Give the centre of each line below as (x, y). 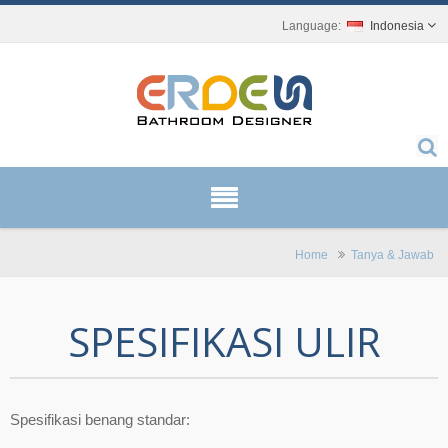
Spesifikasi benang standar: (100, 419)
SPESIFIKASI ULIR (224, 341)
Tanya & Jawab (392, 254)
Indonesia (397, 26)
